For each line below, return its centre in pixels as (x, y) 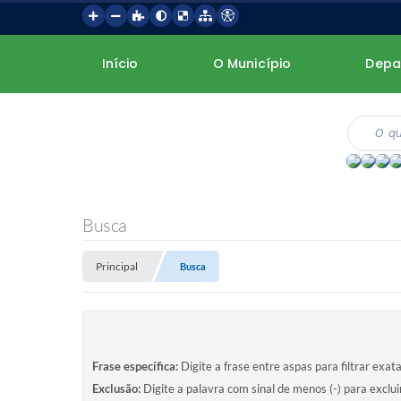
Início (120, 64)
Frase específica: (135, 366)
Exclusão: (116, 388)
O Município (252, 64)
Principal (117, 266)
